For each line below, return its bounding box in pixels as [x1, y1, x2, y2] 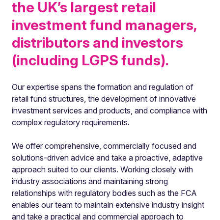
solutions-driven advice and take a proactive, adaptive [12, 153, 203, 163]
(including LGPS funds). [12, 52, 169, 69]
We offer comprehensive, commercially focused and [12, 141, 196, 151]
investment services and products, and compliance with [12, 106, 207, 115]
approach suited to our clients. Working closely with [12, 165, 193, 174]
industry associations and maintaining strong [12, 176, 168, 186]
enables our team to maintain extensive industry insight [12, 200, 204, 210]
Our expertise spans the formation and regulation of [12, 82, 193, 92]
